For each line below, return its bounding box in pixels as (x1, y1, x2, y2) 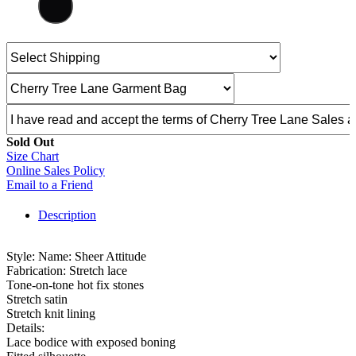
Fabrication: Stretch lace (6, 264, 127, 278)
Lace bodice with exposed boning (6, 335, 176, 350)
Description (38, 208, 96, 222)
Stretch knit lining (6, 307, 95, 321)
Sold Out (6, 135, 54, 149)
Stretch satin (6, 292, 68, 307)
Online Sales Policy (6, 164, 105, 178)
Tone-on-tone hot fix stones (6, 278, 144, 292)
